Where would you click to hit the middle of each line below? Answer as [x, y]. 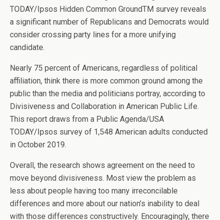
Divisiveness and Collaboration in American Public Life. [104, 106]
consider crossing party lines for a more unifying [93, 34]
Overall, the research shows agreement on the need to [102, 165]
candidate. [27, 47]
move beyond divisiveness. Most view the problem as [103, 178]
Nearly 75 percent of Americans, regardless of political [104, 68]
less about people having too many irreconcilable [94, 191]
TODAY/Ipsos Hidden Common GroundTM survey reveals [108, 9]
